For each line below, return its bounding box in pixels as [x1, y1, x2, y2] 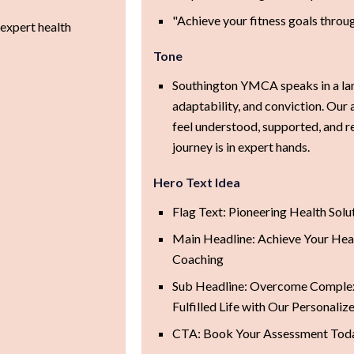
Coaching [171, 250, 224, 266]
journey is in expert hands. [171, 138, 310, 154]
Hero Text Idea [153, 174, 240, 190]
